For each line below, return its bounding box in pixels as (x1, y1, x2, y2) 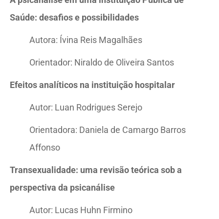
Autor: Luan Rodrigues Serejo (29, 102, 142, 112)
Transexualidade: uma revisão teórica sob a (10, 165, 182, 175)
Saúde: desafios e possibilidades (10, 12, 139, 22)
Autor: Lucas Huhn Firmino (29, 205, 132, 215)
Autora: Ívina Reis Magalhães (29, 35, 142, 45)
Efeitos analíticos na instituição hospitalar (10, 80, 175, 90)
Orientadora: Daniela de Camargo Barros (29, 125, 186, 135)
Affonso (29, 142, 60, 153)
